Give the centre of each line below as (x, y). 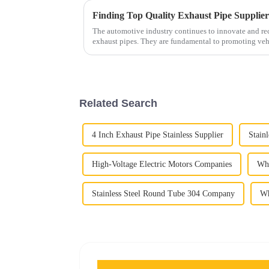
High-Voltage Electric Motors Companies (162, 164)
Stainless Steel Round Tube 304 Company (163, 193)
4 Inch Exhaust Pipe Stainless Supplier (158, 134)
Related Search (118, 103)
